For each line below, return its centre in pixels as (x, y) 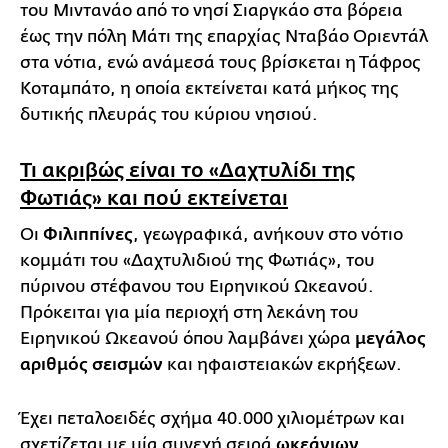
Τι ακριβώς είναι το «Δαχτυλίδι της (187, 169)
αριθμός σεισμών (91, 364)
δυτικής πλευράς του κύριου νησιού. (169, 114)
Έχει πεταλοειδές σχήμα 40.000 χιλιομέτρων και (212, 418)
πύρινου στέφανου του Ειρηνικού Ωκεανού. (197, 286)
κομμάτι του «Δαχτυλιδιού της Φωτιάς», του (197, 260)
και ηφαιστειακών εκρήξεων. (282, 364)
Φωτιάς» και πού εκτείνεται (154, 197)
